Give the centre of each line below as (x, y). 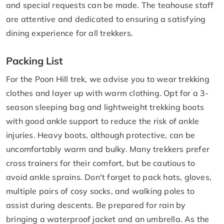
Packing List (36, 60)
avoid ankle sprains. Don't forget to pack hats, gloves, (109, 177)
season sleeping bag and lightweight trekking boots (105, 107)
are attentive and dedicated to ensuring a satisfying (106, 19)
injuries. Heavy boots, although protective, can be (101, 135)
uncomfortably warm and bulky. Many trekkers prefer (108, 149)
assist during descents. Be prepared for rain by (96, 205)
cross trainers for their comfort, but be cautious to (101, 163)
